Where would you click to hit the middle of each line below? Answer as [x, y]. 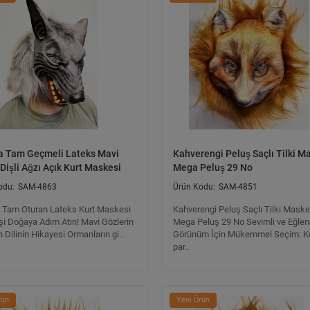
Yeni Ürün [193, 300]
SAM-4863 [37, 187]
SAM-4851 [238, 187]
